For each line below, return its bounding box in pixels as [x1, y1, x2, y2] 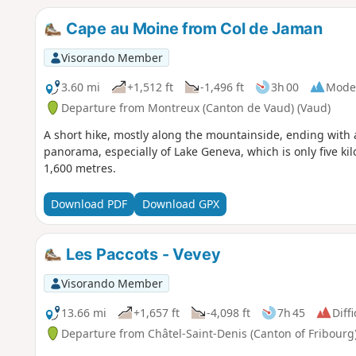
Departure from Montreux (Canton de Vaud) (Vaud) [60, 99, 331, 115]
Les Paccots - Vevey [62, 244, 221, 264]
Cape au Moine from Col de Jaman [62, 18, 323, 38]
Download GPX [141, 196, 219, 212]
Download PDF [50, 196, 127, 212]
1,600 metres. [43, 160, 116, 176]
